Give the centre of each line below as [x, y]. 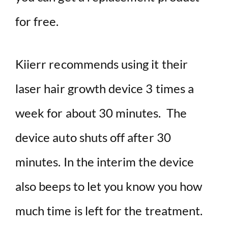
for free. [37, 21]
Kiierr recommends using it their [102, 64]
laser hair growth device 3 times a [105, 89]
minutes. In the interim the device [105, 162]
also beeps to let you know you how [109, 186]
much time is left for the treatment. [109, 211]
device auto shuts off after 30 [93, 137]
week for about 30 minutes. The [101, 113]
